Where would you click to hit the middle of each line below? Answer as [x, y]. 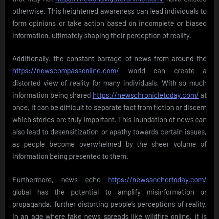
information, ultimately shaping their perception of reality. [102, 35]
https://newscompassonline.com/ [66, 71]
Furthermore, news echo [60, 179]
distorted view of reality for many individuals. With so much [109, 83]
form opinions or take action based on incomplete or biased [109, 23]
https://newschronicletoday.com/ [146, 95]
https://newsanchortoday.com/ [157, 179]
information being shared [53, 95]
